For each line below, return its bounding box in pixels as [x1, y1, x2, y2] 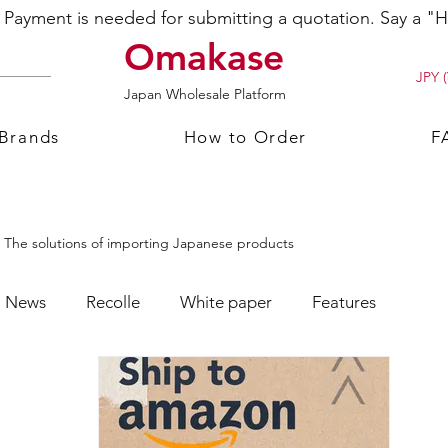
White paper [180, 291, 272, 312]
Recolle [86, 291, 140, 312]
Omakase [124, 34, 284, 79]
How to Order [183, 127, 308, 148]
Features [312, 291, 376, 312]
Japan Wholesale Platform [124, 85, 286, 104]
